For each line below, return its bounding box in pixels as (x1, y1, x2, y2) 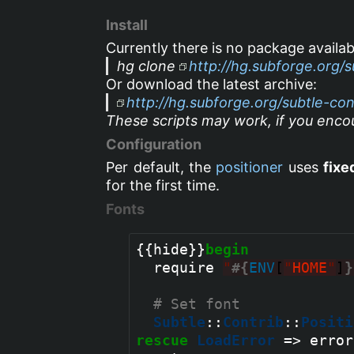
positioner (216, 158, 284, 175)
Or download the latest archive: (106, 75, 318, 92)
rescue (136, 331, 189, 348)
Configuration (106, 135, 202, 153)
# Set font (153, 295, 241, 312)
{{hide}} (136, 240, 206, 258)
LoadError (197, 331, 276, 348)
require (136, 258, 224, 276)
